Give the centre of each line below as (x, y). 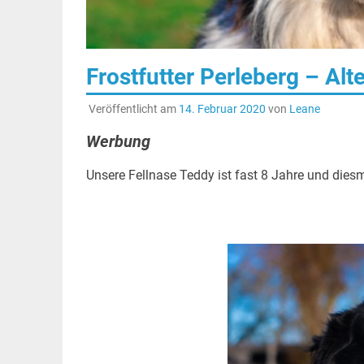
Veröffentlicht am (133, 108)
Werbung (118, 141)
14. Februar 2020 (222, 108)
